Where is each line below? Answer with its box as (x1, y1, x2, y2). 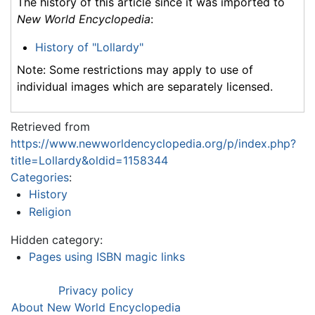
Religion (28, 205, 71, 219)
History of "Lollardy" (34, 39, 143, 54)
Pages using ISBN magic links (28, 250, 185, 264)
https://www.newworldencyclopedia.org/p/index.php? (11, 136, 296, 150)
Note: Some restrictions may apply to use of (17, 62, 253, 77)
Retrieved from (11, 119, 90, 134)
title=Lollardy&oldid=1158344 (11, 153, 168, 167)
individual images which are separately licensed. (17, 79, 273, 94)
